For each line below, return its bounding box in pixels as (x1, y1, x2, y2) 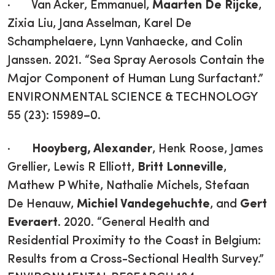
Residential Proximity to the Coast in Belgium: (7, 234, 261, 247)
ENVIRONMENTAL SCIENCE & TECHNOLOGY (7, 91, 257, 104)
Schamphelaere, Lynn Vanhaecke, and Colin (7, 36, 242, 48)
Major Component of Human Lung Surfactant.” (7, 72, 263, 85)
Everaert (7, 216, 58, 229)
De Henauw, (7, 198, 77, 211)
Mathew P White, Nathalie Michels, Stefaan (7, 179, 249, 192)
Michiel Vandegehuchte (77, 198, 210, 211)
